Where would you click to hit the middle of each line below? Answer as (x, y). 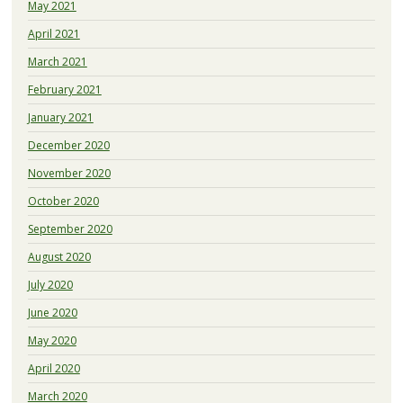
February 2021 (64, 89)
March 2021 (57, 61)
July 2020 (50, 284)
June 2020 (52, 312)
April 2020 (54, 368)
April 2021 (54, 33)
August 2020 (59, 256)
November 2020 (69, 173)
